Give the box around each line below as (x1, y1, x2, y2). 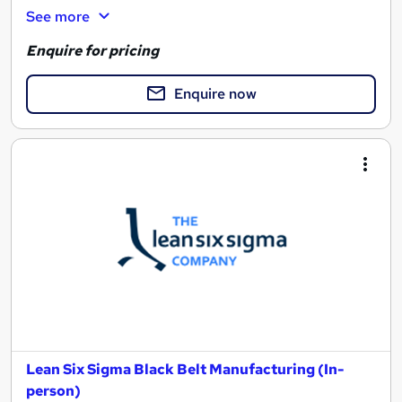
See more (26, 6, 90, 26)
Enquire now (174, 84, 257, 104)
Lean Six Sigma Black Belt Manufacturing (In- (26, 360, 345, 380)
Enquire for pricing (26, 41, 159, 61)
